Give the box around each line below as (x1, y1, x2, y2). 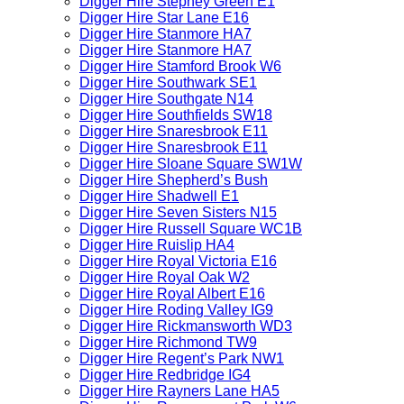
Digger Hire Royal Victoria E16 (79, 253, 277, 269)
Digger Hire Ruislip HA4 (79, 237, 234, 252)
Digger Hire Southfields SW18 (79, 107, 272, 123)
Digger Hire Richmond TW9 (79, 335, 257, 350)
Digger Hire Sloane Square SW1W (79, 156, 302, 171)
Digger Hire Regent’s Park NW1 (79, 351, 284, 366)
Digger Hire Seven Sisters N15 (79, 205, 277, 220)
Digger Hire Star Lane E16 (79, 10, 249, 25)
